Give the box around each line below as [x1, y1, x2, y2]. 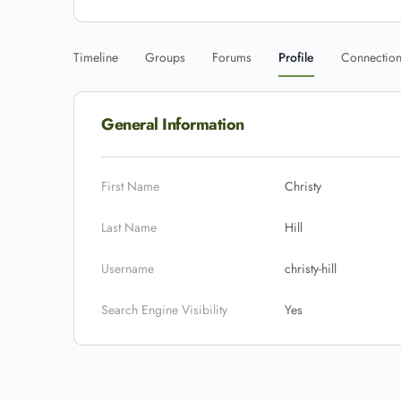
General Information [101, 113, 244, 136]
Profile [278, 48, 314, 66]
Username [101, 260, 154, 277]
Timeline [73, 48, 118, 66]
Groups [145, 48, 185, 66]
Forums [212, 48, 252, 66]
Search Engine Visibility [101, 301, 227, 319]
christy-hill [285, 260, 337, 277]
